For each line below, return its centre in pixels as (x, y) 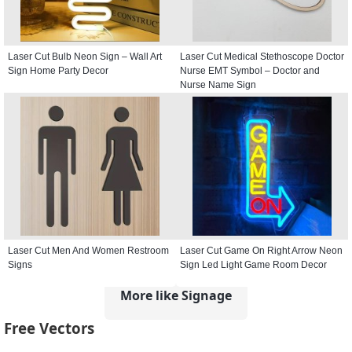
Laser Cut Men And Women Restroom (88, 250)
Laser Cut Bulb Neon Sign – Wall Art (85, 56)
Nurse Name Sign (218, 84)
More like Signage (176, 295)
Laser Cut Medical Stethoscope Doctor (262, 56)
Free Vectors (49, 328)
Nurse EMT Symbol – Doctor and (250, 70)
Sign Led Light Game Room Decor (253, 264)
